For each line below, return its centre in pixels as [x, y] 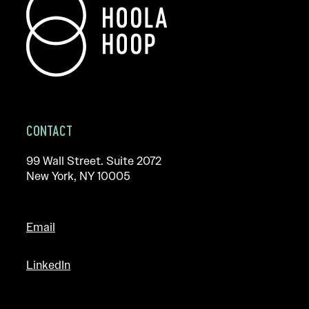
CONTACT [49, 130]
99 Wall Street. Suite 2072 [97, 160]
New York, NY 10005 [78, 176]
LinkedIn [48, 265]
